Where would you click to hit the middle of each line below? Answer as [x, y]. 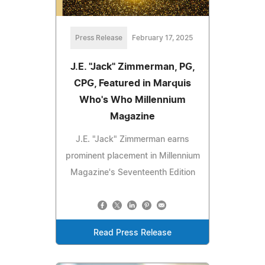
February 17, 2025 [162, 38]
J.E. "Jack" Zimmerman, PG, [132, 67]
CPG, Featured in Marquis [132, 83]
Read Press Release [132, 233]
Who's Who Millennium [132, 100]
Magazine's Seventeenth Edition [132, 172]
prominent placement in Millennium [132, 156]
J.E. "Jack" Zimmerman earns [132, 139]
